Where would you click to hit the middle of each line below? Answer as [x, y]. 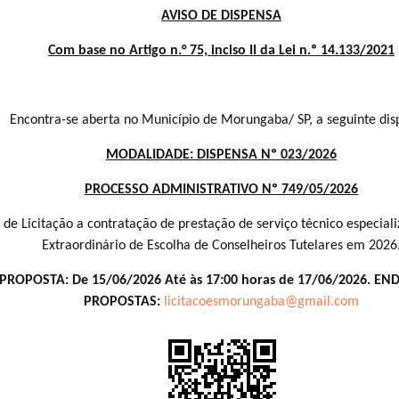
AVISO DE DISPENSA [221, 16]
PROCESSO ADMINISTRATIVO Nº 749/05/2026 [221, 189]
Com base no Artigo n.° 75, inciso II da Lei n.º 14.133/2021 [221, 50]
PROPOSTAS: [124, 301]
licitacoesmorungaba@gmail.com [261, 301]
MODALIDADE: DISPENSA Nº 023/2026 [221, 155]
